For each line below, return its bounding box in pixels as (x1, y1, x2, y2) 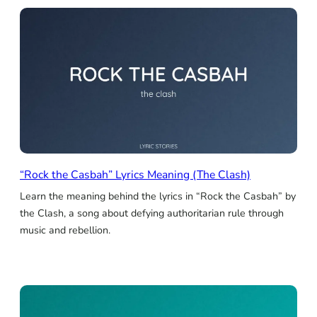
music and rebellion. (20, 224, 110, 238)
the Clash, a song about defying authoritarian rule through (20, 207, 284, 221)
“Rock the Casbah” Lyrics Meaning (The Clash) (20, 167, 250, 183)
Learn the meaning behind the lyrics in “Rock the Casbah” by (20, 190, 296, 204)
